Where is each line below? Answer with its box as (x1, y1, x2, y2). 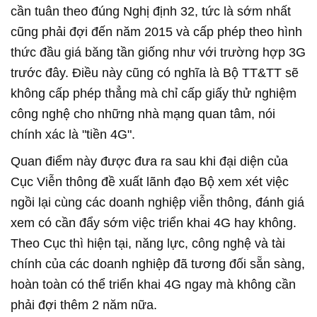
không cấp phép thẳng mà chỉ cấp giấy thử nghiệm (11, 86, 296, 100)
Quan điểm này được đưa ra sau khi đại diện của (11, 154, 288, 168)
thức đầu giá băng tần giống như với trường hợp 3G (11, 45, 306, 59)
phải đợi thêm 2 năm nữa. (11, 297, 157, 312)
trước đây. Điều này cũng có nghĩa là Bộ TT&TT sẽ (11, 65, 299, 80)
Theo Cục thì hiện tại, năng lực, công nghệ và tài (11, 236, 285, 250)
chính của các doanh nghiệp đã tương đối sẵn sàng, (11, 256, 305, 271)
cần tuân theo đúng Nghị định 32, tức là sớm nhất (11, 4, 291, 18)
